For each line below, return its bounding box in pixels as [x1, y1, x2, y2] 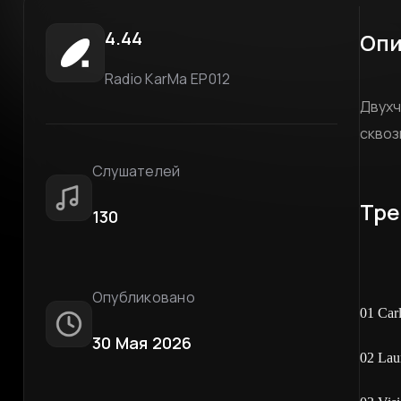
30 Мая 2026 [91, 331, 192, 354]
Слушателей [91, 161, 181, 181]
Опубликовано [91, 286, 195, 307]
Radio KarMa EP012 [104, 69, 231, 89]
